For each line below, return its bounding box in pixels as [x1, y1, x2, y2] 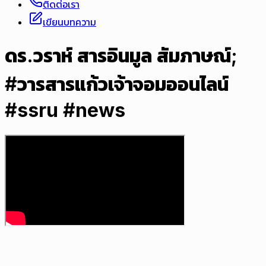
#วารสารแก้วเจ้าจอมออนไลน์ [5, 72, 229, 96]
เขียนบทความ [43, 16, 96, 28]
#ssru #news [5, 99, 125, 122]
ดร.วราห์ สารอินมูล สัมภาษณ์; [5, 44, 237, 68]
